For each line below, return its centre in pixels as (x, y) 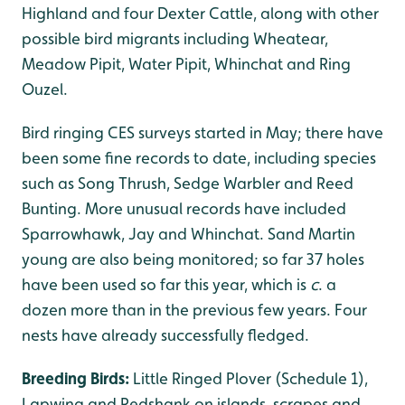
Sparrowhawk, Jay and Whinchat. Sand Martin (188, 234)
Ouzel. (45, 89)
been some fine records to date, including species (199, 158)
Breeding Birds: (77, 378)
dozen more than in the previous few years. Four (194, 310)
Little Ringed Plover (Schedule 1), (250, 378)
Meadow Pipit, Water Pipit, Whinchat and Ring (186, 64)
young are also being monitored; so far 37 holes (193, 259)
